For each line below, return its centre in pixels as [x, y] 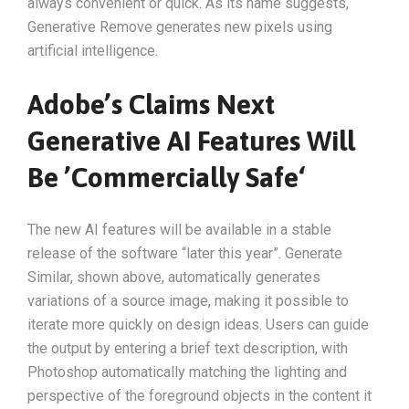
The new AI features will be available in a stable [179, 229]
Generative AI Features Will [191, 140]
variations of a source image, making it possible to [188, 300]
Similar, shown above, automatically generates [174, 277]
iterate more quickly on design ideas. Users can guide [198, 324]
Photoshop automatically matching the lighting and [187, 372]
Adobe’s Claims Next [151, 104]
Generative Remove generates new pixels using [180, 26]
